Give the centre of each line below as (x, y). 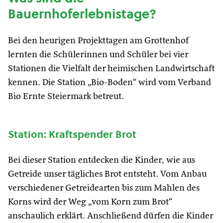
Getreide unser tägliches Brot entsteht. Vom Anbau (107, 174)
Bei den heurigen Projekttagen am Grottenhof (98, 41)
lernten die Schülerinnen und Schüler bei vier (98, 55)
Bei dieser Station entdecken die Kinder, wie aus (102, 160)
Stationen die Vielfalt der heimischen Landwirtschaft (111, 69)
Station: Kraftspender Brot (72, 134)
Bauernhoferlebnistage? (82, 14)
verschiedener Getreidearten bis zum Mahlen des (104, 188)
